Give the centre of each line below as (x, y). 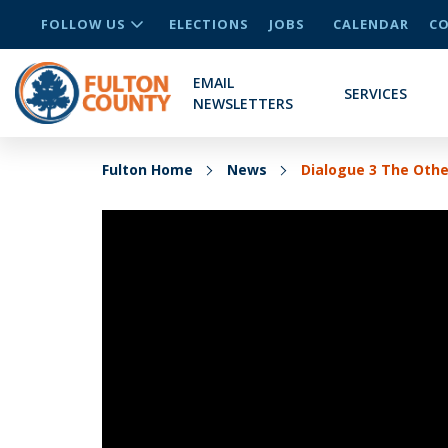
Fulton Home (147, 169)
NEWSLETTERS (243, 103)
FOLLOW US (83, 24)
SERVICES (376, 93)
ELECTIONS (209, 24)
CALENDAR (371, 24)
